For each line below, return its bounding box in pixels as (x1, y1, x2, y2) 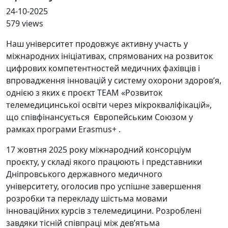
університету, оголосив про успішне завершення (6, 180, 201, 192)
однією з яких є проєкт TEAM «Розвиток (6, 87, 162, 98)
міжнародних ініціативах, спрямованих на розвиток (6, 50, 213, 62)
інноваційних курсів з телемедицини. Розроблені (6, 205, 202, 216)
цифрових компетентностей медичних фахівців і (6, 62, 200, 74)
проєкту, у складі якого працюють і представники (6, 156, 202, 167)
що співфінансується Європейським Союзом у (6, 111, 193, 123)
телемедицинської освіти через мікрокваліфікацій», (6, 99, 212, 110)
